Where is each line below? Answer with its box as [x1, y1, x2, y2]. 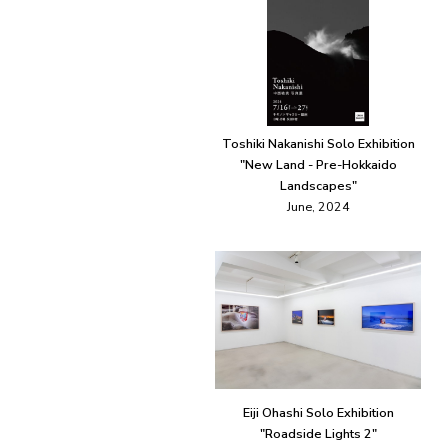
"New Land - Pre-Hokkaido [239, 156, 397, 174]
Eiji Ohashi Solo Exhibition [242, 404, 394, 422]
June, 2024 [286, 198, 350, 216]
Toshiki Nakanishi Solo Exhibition [221, 135, 415, 153]
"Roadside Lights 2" [259, 425, 377, 443]
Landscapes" [279, 177, 357, 195]
